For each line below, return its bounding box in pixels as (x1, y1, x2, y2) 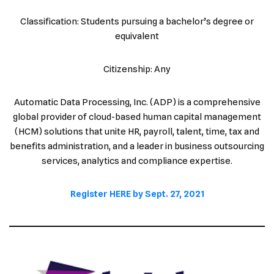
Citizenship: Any (103, 63, 171, 75)
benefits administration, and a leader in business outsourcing (10, 140, 264, 152)
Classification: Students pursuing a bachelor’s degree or (20, 15, 254, 27)
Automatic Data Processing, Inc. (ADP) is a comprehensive (13, 96, 261, 108)
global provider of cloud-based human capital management (13, 111, 261, 122)
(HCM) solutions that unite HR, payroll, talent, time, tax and (15, 125, 259, 137)
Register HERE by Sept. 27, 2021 (70, 188, 204, 199)
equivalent (115, 30, 159, 42)
